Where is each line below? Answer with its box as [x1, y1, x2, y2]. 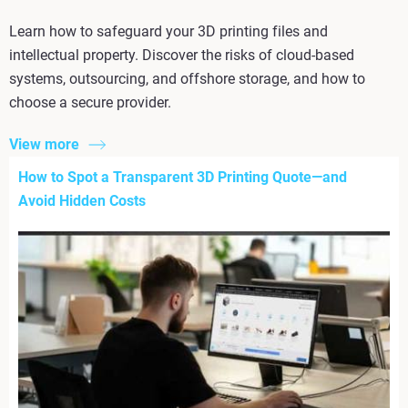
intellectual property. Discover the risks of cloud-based [9, 46, 354, 64]
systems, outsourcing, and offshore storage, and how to [9, 69, 365, 87]
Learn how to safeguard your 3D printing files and [9, 22, 328, 40]
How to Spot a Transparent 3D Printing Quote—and [18, 168, 347, 186]
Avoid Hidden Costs [18, 191, 146, 209]
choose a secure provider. [9, 93, 171, 111]
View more [9, 135, 79, 153]
